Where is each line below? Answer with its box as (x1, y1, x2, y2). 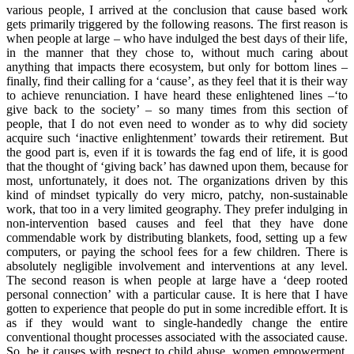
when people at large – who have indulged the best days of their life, (6, 31, 348, 45)
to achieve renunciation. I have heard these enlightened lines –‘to (6, 88, 348, 102)
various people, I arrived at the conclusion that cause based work (6, 2, 348, 17)
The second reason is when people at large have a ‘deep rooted (6, 273, 348, 287)
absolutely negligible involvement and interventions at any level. (6, 258, 348, 273)
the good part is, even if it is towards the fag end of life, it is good (6, 145, 348, 159)
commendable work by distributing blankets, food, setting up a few (6, 230, 348, 244)
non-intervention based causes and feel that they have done (6, 216, 348, 230)
